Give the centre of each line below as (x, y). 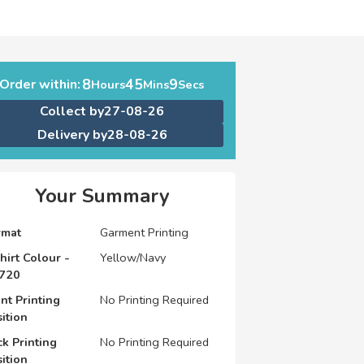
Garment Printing (144, 232)
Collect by (72, 111)
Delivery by (72, 134)
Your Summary (102, 195)
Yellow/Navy (132, 257)
